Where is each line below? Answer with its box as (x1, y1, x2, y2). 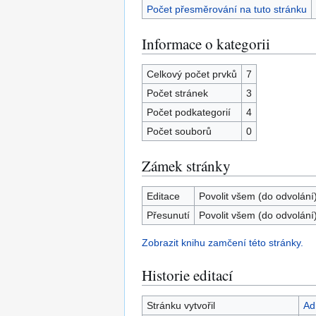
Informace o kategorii (142, 34, 270, 54)
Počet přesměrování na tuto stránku (146, 4, 307, 15)
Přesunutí (146, 209, 190, 221)
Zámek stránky (142, 156, 231, 176)
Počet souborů (146, 126, 212, 137)
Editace (146, 190, 180, 202)
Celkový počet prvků (146, 68, 237, 80)
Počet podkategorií (146, 107, 231, 118)
